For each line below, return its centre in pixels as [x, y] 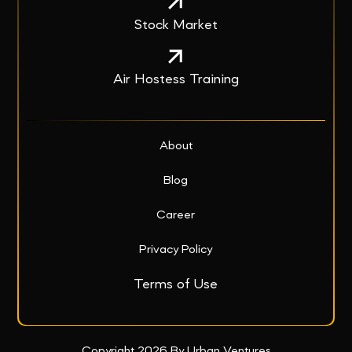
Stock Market [176, 26]
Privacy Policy [176, 250]
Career [176, 216]
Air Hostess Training [176, 80]
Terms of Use [176, 285]
